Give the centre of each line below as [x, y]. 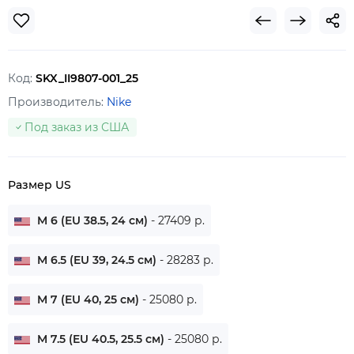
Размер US [40, 185]
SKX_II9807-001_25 [87, 78]
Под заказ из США [77, 127]
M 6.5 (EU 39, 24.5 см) [97, 260]
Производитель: [57, 102]
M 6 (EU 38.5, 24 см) [92, 220]
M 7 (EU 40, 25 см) [88, 299]
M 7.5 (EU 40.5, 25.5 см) [101, 339]
